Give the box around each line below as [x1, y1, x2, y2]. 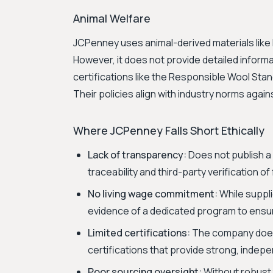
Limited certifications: [88, 226, 190, 239]
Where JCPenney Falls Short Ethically [73, 123, 264, 138]
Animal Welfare [73, 11, 151, 26]
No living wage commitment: [88, 187, 218, 200]
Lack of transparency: [88, 148, 186, 161]
